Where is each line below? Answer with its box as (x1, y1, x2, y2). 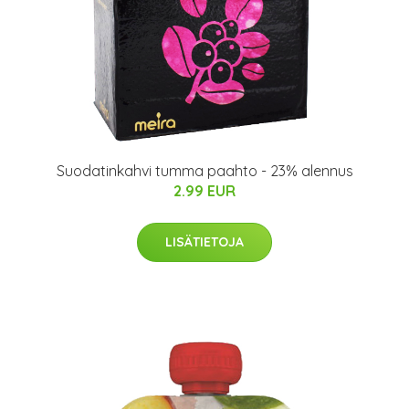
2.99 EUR (173, 182, 236, 200)
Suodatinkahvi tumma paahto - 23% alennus (56, 162, 353, 180)
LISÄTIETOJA (165, 234, 244, 250)
